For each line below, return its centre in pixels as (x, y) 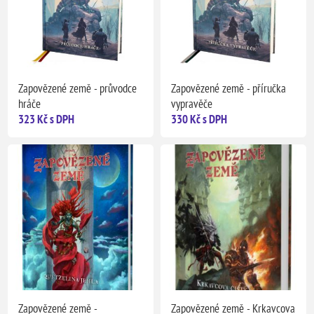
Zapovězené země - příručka (228, 89)
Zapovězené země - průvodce (78, 89)
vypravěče (192, 104)
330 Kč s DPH (199, 120)
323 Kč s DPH (47, 120)
